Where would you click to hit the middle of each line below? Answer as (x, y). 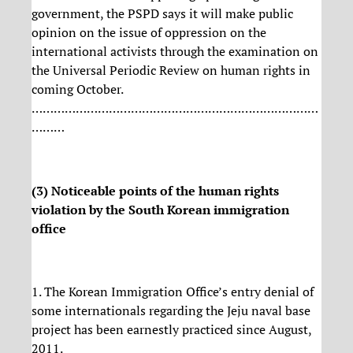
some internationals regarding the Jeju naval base (171, 311)
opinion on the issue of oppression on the (149, 33)
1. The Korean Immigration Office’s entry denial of (173, 292)
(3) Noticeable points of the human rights (155, 190)
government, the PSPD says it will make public (162, 14)
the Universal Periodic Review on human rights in (171, 71)
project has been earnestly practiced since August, (171, 330)
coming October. (78, 89)
